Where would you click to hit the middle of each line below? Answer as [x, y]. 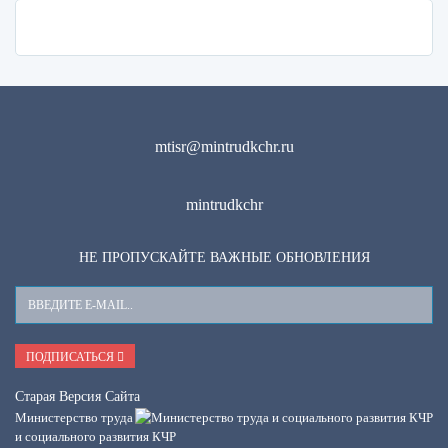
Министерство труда [74, 417]
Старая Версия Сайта [77, 396]
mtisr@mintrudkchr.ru [224, 147]
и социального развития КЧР [95, 436]
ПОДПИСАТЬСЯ [71, 356]
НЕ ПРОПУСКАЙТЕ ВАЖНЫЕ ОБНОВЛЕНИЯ [224, 258]
